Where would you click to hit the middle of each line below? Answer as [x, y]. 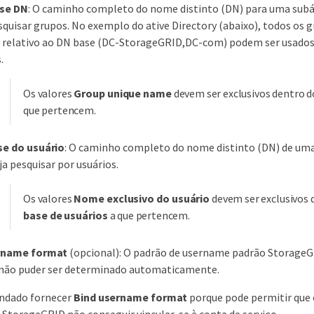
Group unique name [123, 93]
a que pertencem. [149, 215]
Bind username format [131, 297]
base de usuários [66, 215]
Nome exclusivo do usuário [142, 198]
